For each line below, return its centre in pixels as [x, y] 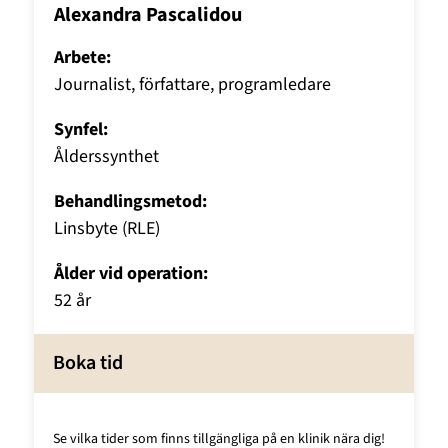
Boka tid [87, 363]
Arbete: [83, 57]
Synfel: [81, 129]
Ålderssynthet [107, 156]
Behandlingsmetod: [131, 201]
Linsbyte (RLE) [107, 228]
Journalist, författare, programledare [193, 84]
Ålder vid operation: [131, 273]
